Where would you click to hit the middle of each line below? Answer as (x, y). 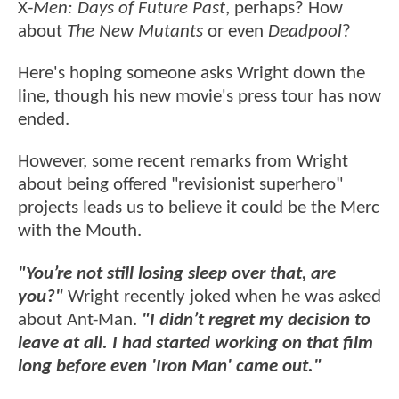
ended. (46, 120)
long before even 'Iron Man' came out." (170, 366)
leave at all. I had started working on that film (195, 343)
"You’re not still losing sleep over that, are (177, 273)
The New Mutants (135, 31)
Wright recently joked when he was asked (224, 297)
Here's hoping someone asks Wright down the (191, 74)
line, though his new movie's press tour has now (199, 97)
